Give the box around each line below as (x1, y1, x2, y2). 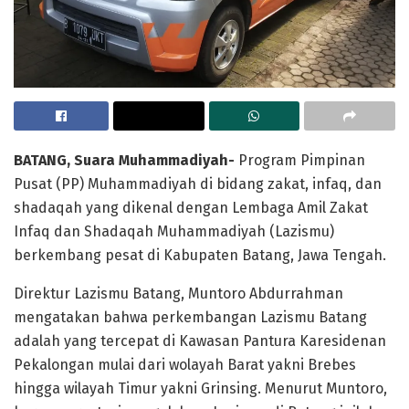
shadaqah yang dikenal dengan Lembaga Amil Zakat (14, 198, 368, 216)
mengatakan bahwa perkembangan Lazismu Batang (14, 308, 367, 326)
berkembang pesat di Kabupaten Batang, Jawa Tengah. (14, 246, 386, 264)
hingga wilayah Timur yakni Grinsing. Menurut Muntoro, (14, 379, 387, 397)
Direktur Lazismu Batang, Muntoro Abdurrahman (14, 284, 343, 302)
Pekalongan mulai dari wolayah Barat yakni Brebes (14, 355, 356, 373)
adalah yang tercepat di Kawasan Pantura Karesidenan (14, 331, 386, 350)
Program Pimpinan (238, 151, 365, 169)
